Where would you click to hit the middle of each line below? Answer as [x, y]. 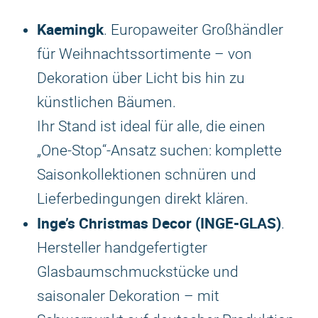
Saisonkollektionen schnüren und [147, 175]
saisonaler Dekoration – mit [128, 296]
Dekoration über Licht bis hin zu [141, 78]
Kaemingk [70, 29]
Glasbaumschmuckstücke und [138, 272]
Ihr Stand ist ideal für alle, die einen [151, 126]
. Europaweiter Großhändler [193, 30]
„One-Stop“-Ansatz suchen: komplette [159, 150]
